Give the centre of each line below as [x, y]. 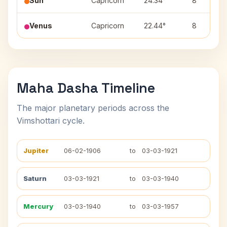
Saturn [35, 178]
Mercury [38, 206]
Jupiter [36, 150]
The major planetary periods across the [93, 108]
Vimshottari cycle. [51, 121]
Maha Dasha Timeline [86, 88]
